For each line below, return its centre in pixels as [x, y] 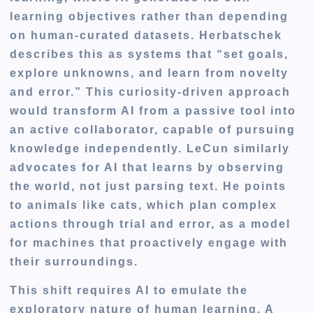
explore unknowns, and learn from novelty [150, 73]
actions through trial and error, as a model [151, 224]
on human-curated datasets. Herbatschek [146, 35]
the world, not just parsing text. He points [148, 186]
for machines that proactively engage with [149, 243]
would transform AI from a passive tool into [153, 111]
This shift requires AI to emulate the [129, 291]
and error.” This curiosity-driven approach [151, 92]
